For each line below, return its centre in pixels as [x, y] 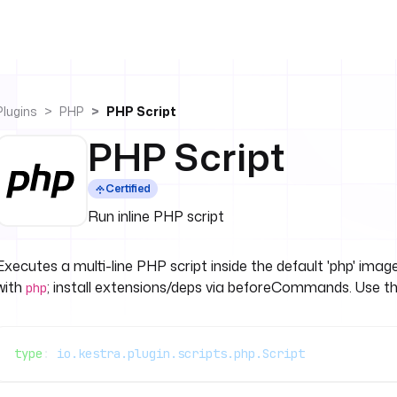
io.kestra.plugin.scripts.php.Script [181, 354]
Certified [128, 188]
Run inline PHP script [156, 216]
